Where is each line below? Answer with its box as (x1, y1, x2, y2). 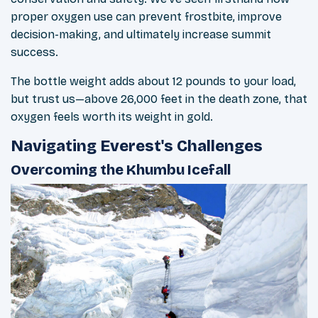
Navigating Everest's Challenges (11, 137, 263, 156)
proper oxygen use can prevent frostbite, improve (11, 10, 282, 24)
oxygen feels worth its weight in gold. (11, 110, 213, 124)
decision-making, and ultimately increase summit (11, 28, 271, 42)
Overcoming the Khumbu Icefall (11, 161, 231, 179)
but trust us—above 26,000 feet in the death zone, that (11, 92, 307, 106)
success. (11, 45, 58, 60)
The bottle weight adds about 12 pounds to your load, (11, 75, 296, 89)
